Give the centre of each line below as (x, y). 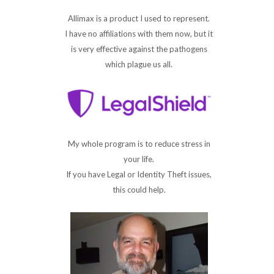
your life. (139, 159)
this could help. (139, 190)
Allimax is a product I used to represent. (139, 18)
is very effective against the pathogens (139, 49)
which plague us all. (139, 64)
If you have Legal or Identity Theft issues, (139, 175)
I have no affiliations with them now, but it (139, 33)
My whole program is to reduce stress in (139, 144)
